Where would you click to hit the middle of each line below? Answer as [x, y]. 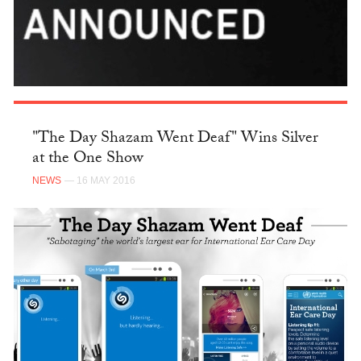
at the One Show [87, 159]
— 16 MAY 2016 [100, 181]
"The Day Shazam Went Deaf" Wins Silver [175, 139]
